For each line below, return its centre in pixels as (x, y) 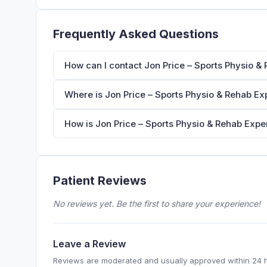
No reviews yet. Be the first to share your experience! (157, 203)
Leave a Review (89, 243)
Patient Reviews (100, 181)
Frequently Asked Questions (136, 34)
